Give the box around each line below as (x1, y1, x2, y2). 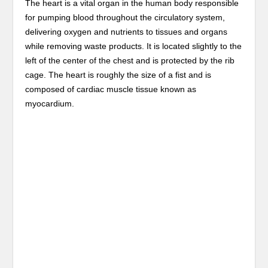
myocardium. (25, 99, 75, 108)
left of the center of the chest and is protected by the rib (25, 56, 235, 65)
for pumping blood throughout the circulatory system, (25, 13, 226, 22)
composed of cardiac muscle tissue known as (25, 84, 197, 94)
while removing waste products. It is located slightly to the (25, 41, 242, 51)
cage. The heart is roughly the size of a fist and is (25, 70, 212, 80)
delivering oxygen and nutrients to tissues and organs (25, 27, 228, 36)
